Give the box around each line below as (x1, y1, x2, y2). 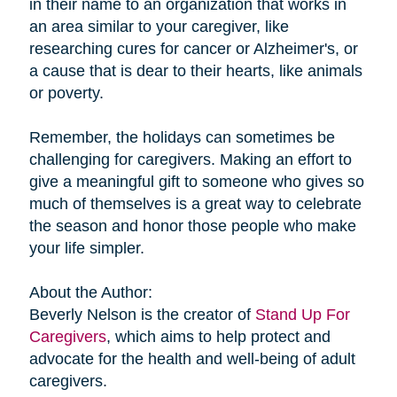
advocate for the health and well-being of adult (28, 349, 355, 368)
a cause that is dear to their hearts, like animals (28, 61, 362, 80)
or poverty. (28, 83, 104, 102)
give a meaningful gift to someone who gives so (28, 172, 364, 191)
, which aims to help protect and (105, 327, 331, 346)
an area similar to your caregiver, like (28, 17, 289, 35)
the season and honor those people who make (28, 216, 356, 235)
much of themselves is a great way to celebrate (28, 194, 362, 213)
